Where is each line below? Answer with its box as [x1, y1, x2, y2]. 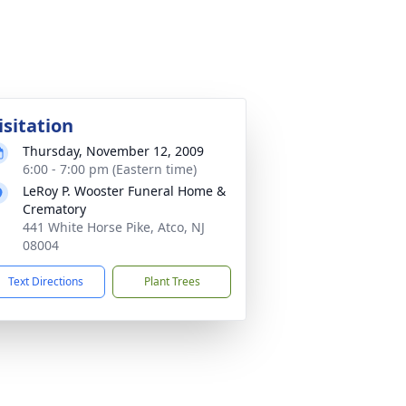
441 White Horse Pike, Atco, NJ [23, 218, 205, 236]
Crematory [23, 200, 86, 217]
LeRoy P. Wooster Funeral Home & [23, 182, 226, 199]
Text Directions [8, 274, 83, 289]
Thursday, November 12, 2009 [23, 142, 204, 159]
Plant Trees [143, 274, 200, 289]
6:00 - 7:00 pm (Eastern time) [23, 160, 197, 178]
